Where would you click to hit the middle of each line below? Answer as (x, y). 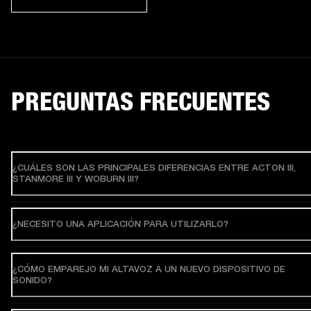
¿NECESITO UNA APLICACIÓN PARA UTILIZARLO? (120, 224)
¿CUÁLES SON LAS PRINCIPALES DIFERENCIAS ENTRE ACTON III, (154, 168)
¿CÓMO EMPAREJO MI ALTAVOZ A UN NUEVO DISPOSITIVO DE (149, 269)
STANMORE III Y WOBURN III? (76, 179)
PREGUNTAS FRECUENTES (141, 102)
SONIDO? (32, 280)
